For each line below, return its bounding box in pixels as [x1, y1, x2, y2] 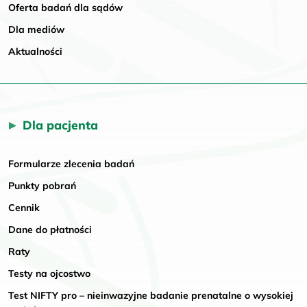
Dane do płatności [8, 223, 92, 236]
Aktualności [8, 45, 62, 58]
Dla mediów [8, 23, 64, 36]
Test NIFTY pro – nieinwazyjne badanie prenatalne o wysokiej [8, 288, 293, 302]
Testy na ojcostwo [8, 267, 90, 280]
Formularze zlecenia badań [8, 157, 134, 170]
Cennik [8, 201, 40, 214]
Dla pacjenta [23, 116, 98, 132]
